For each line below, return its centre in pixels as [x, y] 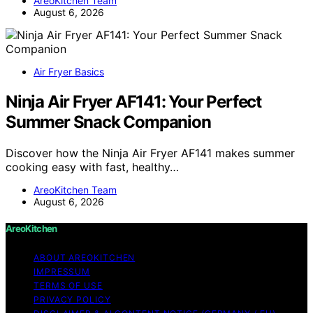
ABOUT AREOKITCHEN [85, 257]
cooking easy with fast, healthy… [92, 167]
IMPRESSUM [62, 271]
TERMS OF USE [68, 285]
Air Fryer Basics [69, 71]
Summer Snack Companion [108, 122]
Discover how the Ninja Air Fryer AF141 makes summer [150, 153]
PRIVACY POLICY [72, 299]
